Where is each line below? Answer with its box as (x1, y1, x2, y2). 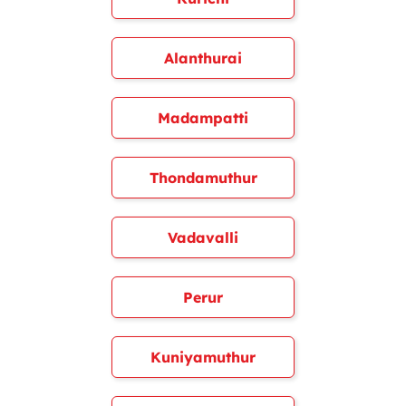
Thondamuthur (149, 169, 257, 187)
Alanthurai (164, 49, 242, 67)
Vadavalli (168, 228, 238, 246)
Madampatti (158, 109, 248, 127)
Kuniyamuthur (150, 348, 256, 366)
